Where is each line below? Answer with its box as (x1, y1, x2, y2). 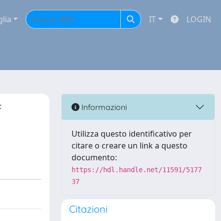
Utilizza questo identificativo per (72, 128, 192, 139)
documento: (72, 152, 117, 163)
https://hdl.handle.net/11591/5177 (72, 166, 202, 174)
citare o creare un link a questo (72, 140, 187, 151)
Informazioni (79, 102, 127, 112)
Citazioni (69, 203, 108, 215)
